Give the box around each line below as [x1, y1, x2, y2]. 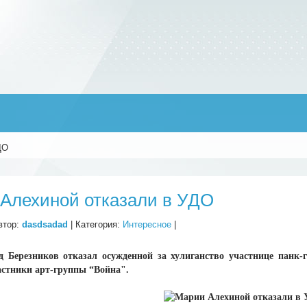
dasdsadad [22, 219, 69, 230]
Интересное [123, 219, 172, 230]
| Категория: [68, 219, 123, 230]
